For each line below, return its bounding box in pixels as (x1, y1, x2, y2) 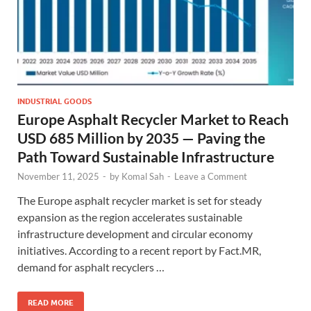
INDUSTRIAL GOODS (17, 96, 92, 106)
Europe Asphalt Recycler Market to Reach (17, 110, 289, 128)
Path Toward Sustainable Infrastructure (17, 147, 274, 165)
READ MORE (28, 297, 74, 308)
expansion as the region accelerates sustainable (17, 210, 242, 224)
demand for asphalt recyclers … (17, 260, 165, 274)
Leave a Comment (174, 170, 247, 182)
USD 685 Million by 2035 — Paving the (17, 128, 265, 146)
